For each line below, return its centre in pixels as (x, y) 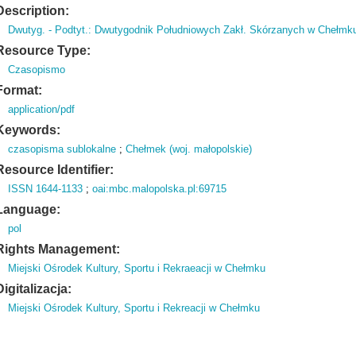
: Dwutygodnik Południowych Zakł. (168, 30)
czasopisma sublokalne (62, 149)
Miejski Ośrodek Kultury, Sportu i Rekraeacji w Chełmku (137, 268)
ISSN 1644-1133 (46, 189)
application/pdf (42, 109)
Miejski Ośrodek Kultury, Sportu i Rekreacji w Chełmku (134, 308)
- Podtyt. (67, 30)
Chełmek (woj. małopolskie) (189, 149)
